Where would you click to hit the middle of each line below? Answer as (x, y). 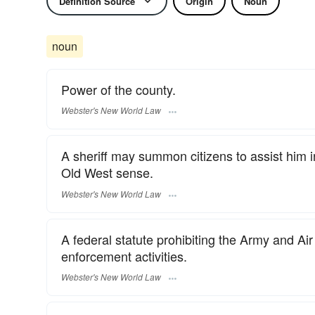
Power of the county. (118, 89)
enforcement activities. (124, 256)
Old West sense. (107, 173)
